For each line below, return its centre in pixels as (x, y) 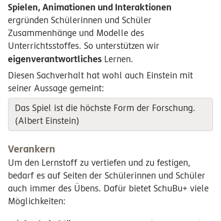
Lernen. (117, 59)
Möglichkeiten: (37, 201)
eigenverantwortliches (55, 59)
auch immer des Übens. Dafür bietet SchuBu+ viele (108, 188)
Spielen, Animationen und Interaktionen (90, 7)
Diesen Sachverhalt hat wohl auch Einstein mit (100, 75)
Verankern (32, 149)
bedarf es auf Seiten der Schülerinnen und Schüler (107, 176)
